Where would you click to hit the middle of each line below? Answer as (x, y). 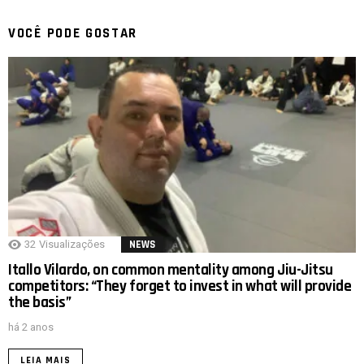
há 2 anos (31, 327)
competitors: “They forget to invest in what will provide (180, 287)
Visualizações (72, 245)
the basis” (40, 303)
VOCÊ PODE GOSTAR (73, 34)
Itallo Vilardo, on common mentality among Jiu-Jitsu (171, 271)
